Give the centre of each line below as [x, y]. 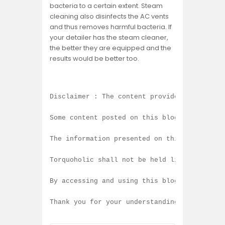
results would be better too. [96, 58]
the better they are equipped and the [110, 48]
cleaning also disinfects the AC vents [109, 16]
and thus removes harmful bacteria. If [111, 27]
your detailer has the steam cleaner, [109, 37]
